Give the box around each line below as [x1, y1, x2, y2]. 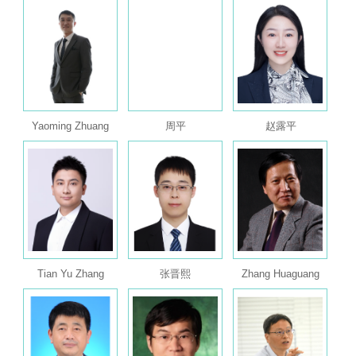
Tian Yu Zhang [37, 267, 104, 280]
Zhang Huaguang [242, 267, 320, 280]
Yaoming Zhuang [32, 119, 110, 132]
